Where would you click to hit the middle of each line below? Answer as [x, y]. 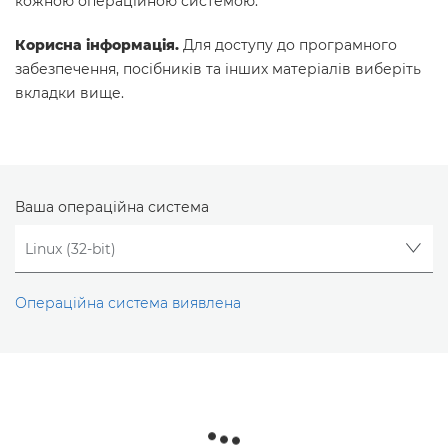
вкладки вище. [69, 93]
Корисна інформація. [97, 45]
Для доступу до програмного [288, 45]
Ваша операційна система [112, 207]
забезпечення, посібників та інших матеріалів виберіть [218, 69]
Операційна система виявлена [128, 303]
